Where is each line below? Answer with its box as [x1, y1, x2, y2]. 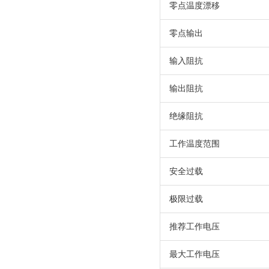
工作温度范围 [169, 139, 220, 149]
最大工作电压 [169, 249, 220, 259]
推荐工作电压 [169, 222, 220, 232]
